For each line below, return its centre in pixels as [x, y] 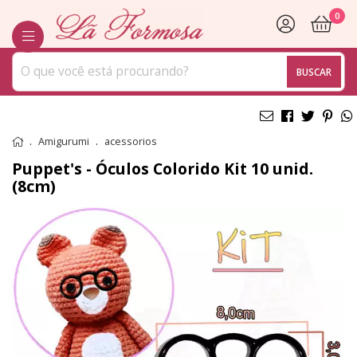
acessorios [131, 141]
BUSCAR [314, 72]
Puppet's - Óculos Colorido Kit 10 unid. [163, 169]
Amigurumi [64, 141]
